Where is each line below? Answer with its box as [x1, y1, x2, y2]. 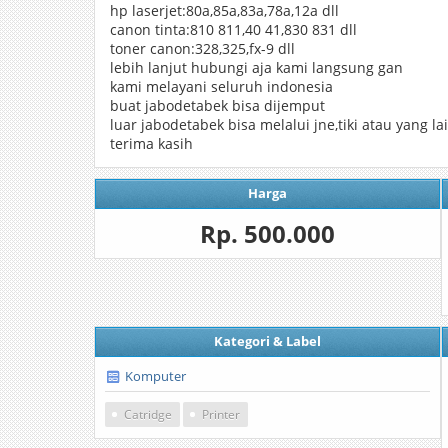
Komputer [125, 367, 186, 385]
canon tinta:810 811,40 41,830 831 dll [110, 20, 357, 39]
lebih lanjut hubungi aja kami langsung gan [110, 58, 403, 77]
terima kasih [110, 134, 193, 153]
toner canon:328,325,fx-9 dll [110, 39, 295, 58]
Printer [202, 406, 240, 423]
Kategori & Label [213, 332, 321, 350]
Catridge [124, 406, 172, 423]
